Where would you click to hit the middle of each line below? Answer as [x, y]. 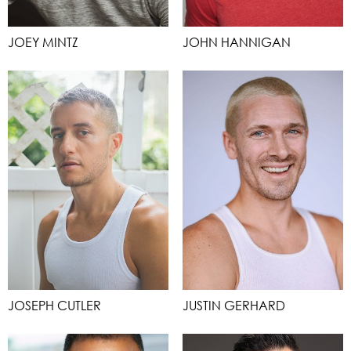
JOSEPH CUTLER [54, 305]
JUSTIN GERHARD [234, 305]
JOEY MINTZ [43, 42]
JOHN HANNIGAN [237, 42]
